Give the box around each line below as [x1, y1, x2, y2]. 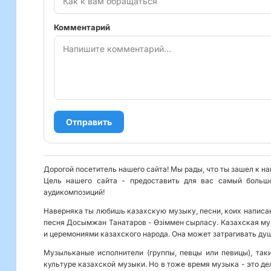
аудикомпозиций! [44, 188, 105, 197]
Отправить [66, 117, 112, 127]
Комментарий [54, 22, 110, 32]
